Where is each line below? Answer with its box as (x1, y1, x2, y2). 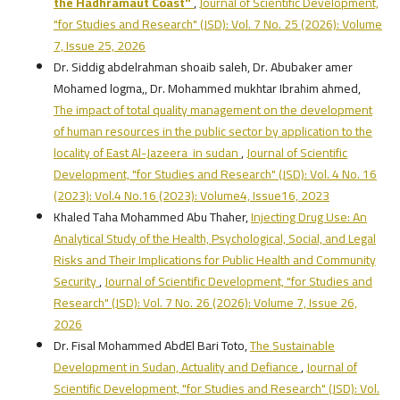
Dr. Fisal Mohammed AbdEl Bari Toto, (53, 333, 250, 357)
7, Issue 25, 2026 (53, 33, 146, 57)
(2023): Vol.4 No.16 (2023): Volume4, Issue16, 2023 (53, 183, 329, 207)
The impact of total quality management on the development (53, 97, 372, 121)
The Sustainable (249, 333, 335, 357)
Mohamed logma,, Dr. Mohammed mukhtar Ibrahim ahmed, (53, 76, 361, 100)
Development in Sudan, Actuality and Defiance (53, 354, 301, 379)
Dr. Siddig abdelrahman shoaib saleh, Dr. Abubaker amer (53, 54, 353, 79)
